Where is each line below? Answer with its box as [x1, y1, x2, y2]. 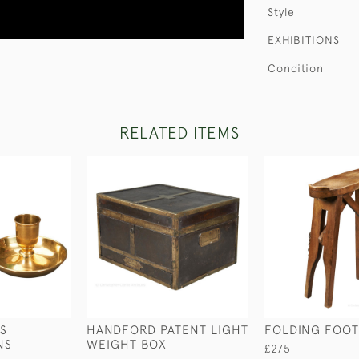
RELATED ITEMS [119, 123, 240, 142]
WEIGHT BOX [87, 337, 167, 351]
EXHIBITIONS [268, 34, 340, 46]
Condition [268, 62, 324, 75]
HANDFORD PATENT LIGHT [87, 322, 248, 337]
